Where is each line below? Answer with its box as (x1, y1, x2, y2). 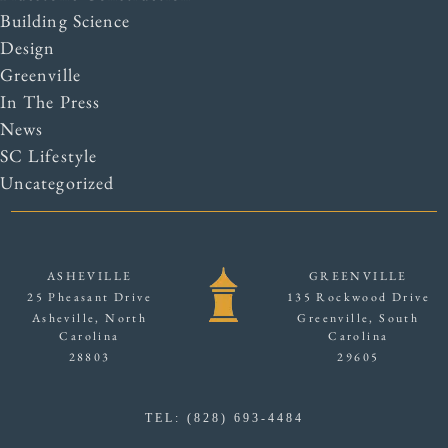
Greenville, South (297, 310, 420, 326)
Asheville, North (31, 310, 148, 326)
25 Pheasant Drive (27, 289, 152, 305)
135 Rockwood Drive (286, 289, 430, 305)
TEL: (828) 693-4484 (144, 411, 304, 425)
